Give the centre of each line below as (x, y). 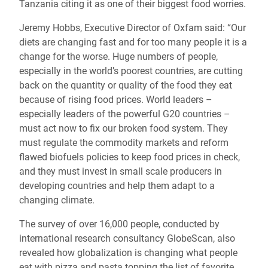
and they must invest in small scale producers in (121, 171)
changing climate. (57, 200)
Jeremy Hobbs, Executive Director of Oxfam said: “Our (133, 28)
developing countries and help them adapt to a (117, 186)
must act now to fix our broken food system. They (124, 128)
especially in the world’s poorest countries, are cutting (131, 71)
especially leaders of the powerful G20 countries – (125, 114)
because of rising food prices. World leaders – (116, 100)
